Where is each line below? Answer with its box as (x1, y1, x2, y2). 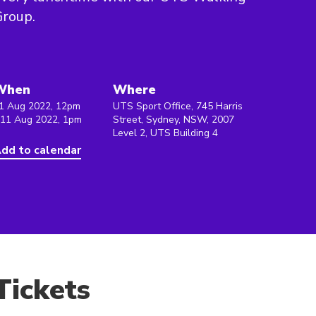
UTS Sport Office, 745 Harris (113, 99, 243, 113)
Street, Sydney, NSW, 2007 (113, 113, 234, 126)
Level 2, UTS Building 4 (113, 126, 218, 140)
